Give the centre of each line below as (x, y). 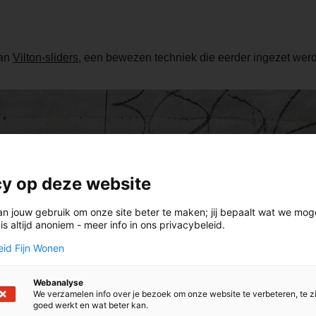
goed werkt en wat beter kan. (91, 305)
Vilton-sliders (45, 58)
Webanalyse (58, 282)
